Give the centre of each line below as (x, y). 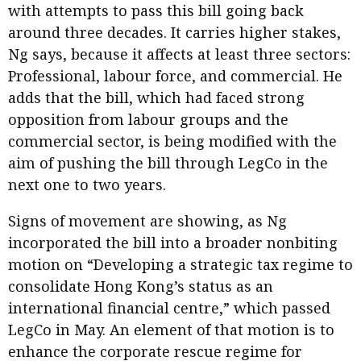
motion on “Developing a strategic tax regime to (180, 264)
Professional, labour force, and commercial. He (175, 76)
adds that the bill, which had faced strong (156, 98)
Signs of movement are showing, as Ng (147, 221)
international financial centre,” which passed (169, 308)
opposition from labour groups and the (148, 119)
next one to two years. (87, 185)
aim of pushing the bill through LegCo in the (168, 163)
